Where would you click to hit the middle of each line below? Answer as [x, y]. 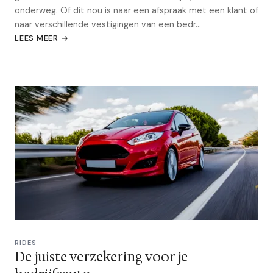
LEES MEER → [42, 38]
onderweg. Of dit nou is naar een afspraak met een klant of [136, 10]
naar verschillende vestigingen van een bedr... [108, 24]
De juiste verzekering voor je [101, 257]
